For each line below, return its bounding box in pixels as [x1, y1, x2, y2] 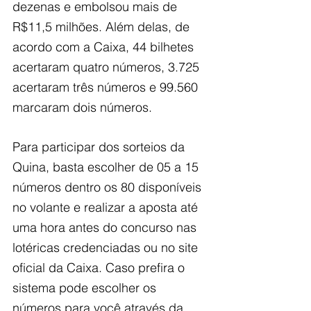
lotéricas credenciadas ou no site [12, 239, 201, 255]
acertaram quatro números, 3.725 [12, 58, 203, 75]
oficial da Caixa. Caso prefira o [12, 259, 188, 276]
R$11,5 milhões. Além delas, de [12, 18, 193, 35]
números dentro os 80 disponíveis [12, 178, 205, 195]
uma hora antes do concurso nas [12, 219, 200, 235]
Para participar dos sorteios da [12, 138, 188, 155]
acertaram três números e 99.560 [12, 78, 201, 95]
